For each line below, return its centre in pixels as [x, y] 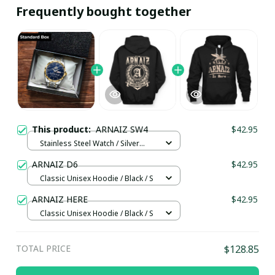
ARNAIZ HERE [60, 199]
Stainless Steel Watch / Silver [90, 143]
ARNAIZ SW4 [122, 129]
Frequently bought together [104, 11]
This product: [64, 129]
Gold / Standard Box [76, 155]
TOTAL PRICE [43, 248]
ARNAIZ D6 [55, 164]
